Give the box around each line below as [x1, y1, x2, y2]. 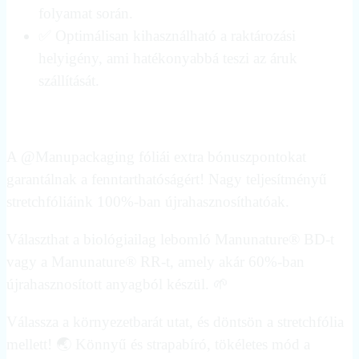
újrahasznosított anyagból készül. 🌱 [6, 275, 228, 292]
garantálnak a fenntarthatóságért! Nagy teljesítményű [6, 170, 327, 188]
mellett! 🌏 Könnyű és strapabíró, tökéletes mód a [6, 335, 310, 353]
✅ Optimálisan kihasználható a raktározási [38, 27, 296, 45]
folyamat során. [38, 5, 133, 22]
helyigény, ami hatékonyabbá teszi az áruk [38, 50, 297, 67]
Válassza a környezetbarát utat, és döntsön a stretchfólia [6, 313, 344, 330]
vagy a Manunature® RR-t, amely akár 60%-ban [6, 252, 305, 270]
